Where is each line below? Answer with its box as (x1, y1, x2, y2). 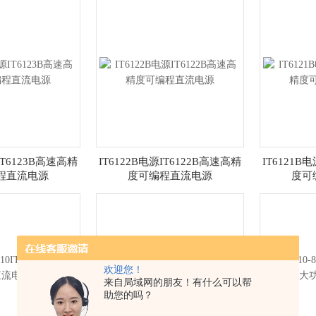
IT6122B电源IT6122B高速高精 (99, 156, 241, 167)
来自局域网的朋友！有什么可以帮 (104, 276, 252, 288)
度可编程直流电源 (128, 170, 212, 181)
